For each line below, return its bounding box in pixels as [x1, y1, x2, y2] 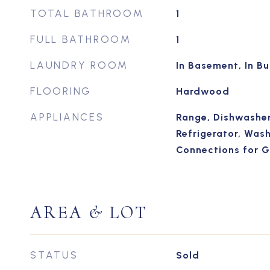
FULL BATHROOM [30, 33, 131, 45]
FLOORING [30, 85, 92, 97]
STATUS [30, 249, 78, 261]
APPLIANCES [30, 111, 104, 123]
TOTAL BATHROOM [30, 7, 144, 19]
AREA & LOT [30, 202, 148, 223]
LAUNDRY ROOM [30, 59, 128, 71]
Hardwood [175, 86, 230, 97]
